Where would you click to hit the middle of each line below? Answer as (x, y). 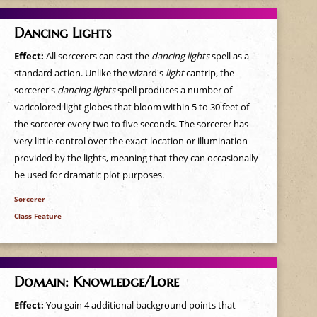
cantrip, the (209, 73)
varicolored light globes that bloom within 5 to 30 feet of (131, 107)
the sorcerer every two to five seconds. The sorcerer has (131, 124)
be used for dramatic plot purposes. (89, 175)
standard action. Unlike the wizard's (90, 73)
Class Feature (38, 216)
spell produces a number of (173, 90)
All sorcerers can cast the (98, 56)
